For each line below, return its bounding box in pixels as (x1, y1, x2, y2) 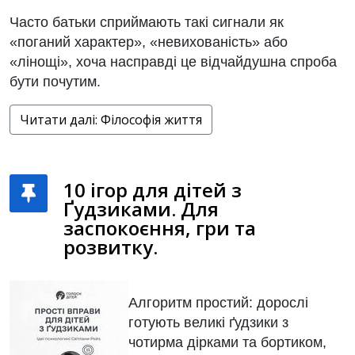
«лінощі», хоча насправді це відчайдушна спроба (10, 54, 337, 70)
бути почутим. (10, 74, 101, 90)
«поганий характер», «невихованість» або (10, 34, 288, 50)
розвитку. (63, 234, 158, 260)
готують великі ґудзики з (128, 315, 288, 330)
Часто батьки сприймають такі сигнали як (10, 14, 284, 30)
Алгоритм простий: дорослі (128, 295, 308, 311)
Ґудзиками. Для (63, 196, 219, 222)
